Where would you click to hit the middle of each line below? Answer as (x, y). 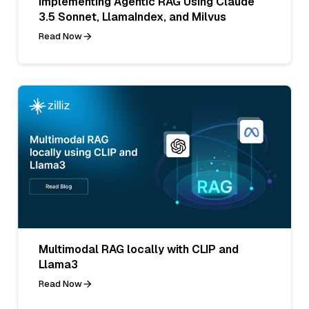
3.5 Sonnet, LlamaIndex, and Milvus (132, 17)
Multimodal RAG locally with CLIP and (139, 249)
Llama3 (58, 264)
